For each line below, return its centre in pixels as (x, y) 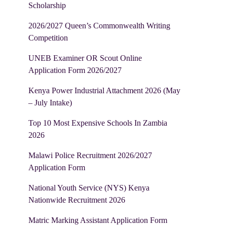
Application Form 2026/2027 (75, 70)
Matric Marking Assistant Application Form (98, 220)
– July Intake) (50, 102)
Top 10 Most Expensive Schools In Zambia (98, 123)
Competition (48, 37)
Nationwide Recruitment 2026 (77, 200)
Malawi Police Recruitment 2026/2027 (90, 155)
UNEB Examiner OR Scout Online (85, 58)
